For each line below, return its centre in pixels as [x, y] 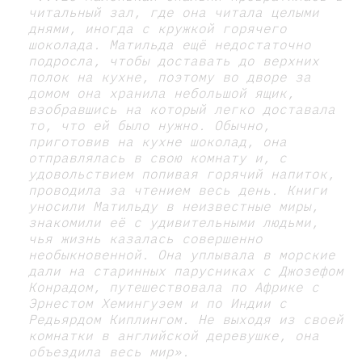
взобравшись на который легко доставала [182, 109]
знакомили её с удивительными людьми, [174, 222]
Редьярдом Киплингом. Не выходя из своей [186, 319]
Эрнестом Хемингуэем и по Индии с [158, 303]
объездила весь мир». [109, 351]
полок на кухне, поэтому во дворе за [170, 76]
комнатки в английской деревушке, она [174, 335]
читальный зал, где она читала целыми [174, 12]
